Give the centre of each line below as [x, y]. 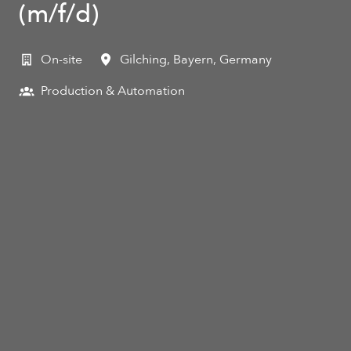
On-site [62, 60]
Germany [246, 60]
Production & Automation [113, 91]
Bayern [193, 60]
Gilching [143, 60]
